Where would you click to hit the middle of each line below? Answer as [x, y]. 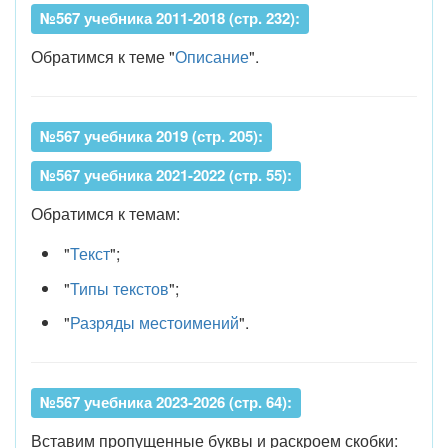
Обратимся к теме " [103, 56]
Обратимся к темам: [105, 213]
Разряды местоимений [154, 322]
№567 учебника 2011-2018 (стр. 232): [170, 18]
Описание [212, 56]
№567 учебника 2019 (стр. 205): [151, 136]
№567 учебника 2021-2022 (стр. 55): [166, 175]
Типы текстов [119, 288]
